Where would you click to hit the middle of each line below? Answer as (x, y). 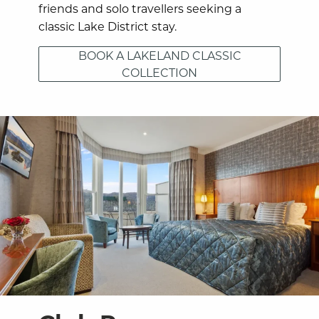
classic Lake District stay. (109, 26)
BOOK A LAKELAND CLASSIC (159, 55)
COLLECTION (159, 72)
